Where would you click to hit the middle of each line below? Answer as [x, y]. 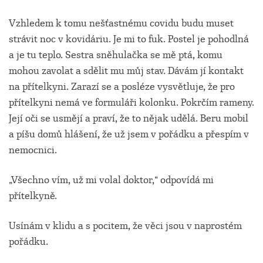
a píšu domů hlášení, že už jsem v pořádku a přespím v [129, 134]
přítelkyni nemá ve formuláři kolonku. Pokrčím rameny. [131, 103]
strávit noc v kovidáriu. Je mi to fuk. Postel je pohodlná [129, 39]
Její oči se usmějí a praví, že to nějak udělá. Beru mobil [129, 119]
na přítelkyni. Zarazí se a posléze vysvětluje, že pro [122, 87]
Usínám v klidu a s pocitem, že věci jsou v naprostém [125, 226]
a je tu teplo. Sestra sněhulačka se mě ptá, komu [116, 55]
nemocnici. [33, 150]
